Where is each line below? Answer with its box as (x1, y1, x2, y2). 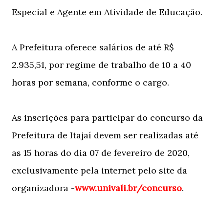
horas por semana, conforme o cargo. (12, 77, 169, 88)
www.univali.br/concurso (75, 182, 182, 194)
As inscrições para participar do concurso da (12, 112, 203, 123)
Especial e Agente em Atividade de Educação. (12, 6, 205, 18)
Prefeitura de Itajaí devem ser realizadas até (12, 130, 198, 141)
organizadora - (12, 182, 75, 194)
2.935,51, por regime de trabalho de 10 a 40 (12, 59, 191, 70)
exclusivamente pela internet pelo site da (12, 165, 187, 176)
